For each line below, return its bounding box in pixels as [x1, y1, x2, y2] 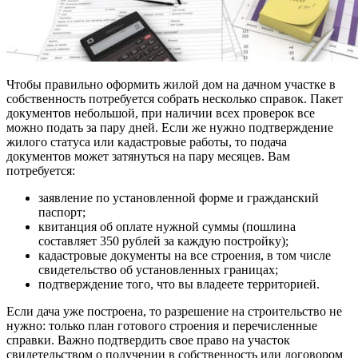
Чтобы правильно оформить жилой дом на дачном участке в [6, 77, 336, 91]
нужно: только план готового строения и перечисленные [6, 318, 317, 332]
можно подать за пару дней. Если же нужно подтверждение [6, 120, 333, 134]
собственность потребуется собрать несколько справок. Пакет [6, 91, 343, 105]
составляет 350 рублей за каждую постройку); [38, 233, 288, 248]
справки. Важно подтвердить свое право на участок [6, 332, 290, 347]
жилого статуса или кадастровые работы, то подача [6, 134, 287, 149]
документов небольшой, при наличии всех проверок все [6, 105, 315, 120]
